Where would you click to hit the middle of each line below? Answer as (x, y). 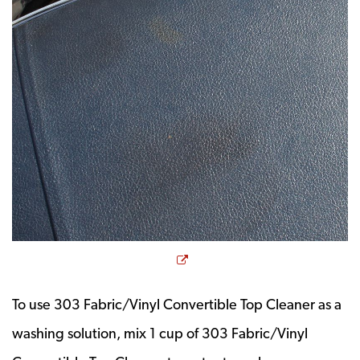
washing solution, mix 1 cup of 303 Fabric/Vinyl (160, 333)
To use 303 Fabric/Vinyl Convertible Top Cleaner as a (177, 304)
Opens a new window (259, 258)
